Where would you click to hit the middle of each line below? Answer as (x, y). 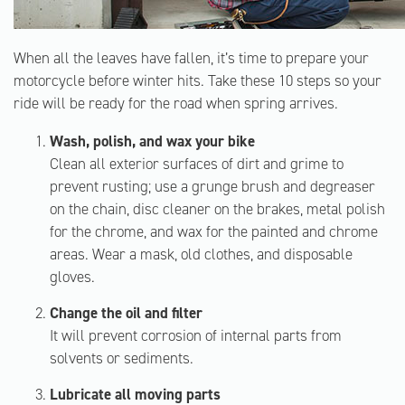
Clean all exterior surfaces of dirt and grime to (197, 164)
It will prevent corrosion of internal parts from (196, 335)
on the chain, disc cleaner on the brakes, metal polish (217, 209)
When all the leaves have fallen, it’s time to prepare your (191, 58)
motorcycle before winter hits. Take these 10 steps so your (198, 80)
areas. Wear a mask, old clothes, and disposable (201, 254)
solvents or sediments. (122, 358)
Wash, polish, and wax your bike (152, 141)
